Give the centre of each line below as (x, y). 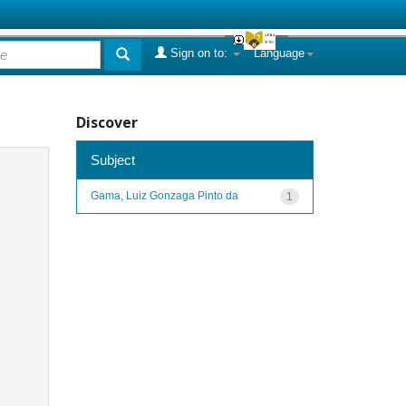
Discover (106, 122)
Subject (112, 159)
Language (279, 53)
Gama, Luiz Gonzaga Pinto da (164, 195)
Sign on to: (199, 53)
